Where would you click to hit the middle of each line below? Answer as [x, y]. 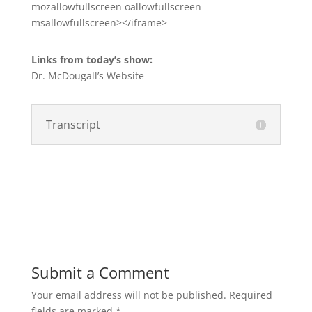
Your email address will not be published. [128, 295]
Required [250, 295]
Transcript [73, 125]
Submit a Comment [100, 272]
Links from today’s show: [92, 60]
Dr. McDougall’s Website [87, 76]
